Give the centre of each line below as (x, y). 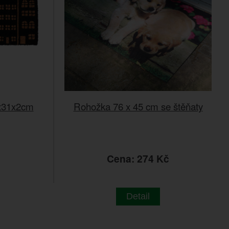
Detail (138, 196)
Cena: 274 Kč (138, 158)
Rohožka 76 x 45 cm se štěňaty (138, 106)
